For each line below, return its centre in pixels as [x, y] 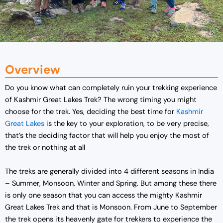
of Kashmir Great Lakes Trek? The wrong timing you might [101, 100]
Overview [33, 70]
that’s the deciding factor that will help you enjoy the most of [107, 136]
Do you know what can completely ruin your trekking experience [111, 88]
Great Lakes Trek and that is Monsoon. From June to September [111, 207]
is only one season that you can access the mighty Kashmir [104, 195]
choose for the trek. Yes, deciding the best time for [91, 112]
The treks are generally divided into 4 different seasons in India [110, 171]
